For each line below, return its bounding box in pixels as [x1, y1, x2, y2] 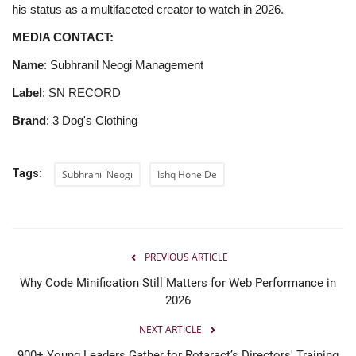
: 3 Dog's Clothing [46, 113, 137, 127]
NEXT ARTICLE [138, 322, 202, 336]
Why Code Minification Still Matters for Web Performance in [20, 275, 336, 290]
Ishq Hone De [157, 167, 217, 181]
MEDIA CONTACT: [12, 29, 114, 44]
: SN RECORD [42, 85, 121, 99]
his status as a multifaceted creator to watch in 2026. [12, 2, 284, 16]
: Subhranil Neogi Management [44, 57, 203, 72]
